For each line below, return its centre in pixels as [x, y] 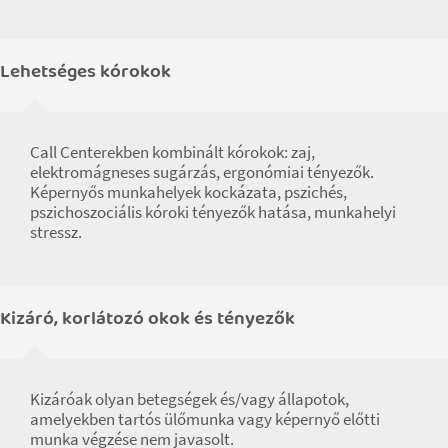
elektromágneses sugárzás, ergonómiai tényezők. [202, 171]
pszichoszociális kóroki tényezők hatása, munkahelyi [213, 211]
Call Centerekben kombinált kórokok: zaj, [172, 151]
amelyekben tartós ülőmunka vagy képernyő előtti [205, 418]
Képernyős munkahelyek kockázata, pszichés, [188, 191]
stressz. [56, 231]
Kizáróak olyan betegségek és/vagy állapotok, [189, 398]
